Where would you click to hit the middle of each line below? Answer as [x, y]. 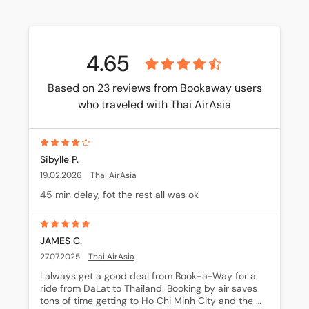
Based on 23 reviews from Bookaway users [154, 88]
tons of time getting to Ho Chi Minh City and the [147, 301]
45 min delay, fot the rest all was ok [119, 195]
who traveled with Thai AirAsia [154, 104]
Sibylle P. [59, 159]
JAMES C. [61, 241]
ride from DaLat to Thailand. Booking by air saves [149, 288]
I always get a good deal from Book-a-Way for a [148, 276]
